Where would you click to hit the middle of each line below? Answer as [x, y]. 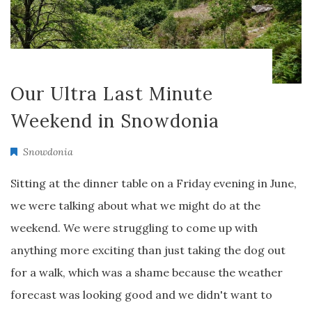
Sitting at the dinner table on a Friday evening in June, [154, 183]
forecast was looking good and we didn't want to [141, 295]
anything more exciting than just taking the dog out [148, 250]
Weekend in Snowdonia [115, 121]
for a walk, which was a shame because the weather [147, 272]
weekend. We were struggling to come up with [134, 228]
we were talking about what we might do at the [135, 205]
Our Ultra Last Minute [112, 94]
